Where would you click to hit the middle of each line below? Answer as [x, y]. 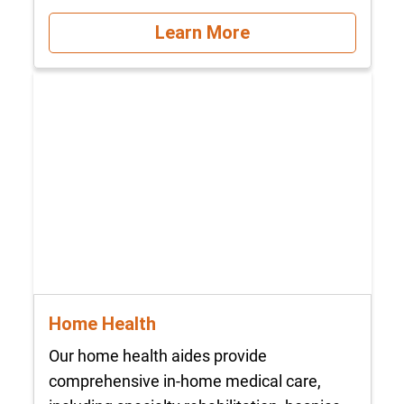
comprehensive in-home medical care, [184, 381]
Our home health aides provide [157, 356]
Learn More [202, 33]
